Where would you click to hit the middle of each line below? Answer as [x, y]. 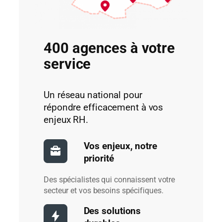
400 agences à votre [110, 48]
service [67, 64]
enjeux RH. [66, 120]
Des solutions [112, 211]
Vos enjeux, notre [120, 146]
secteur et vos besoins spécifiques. [104, 190]
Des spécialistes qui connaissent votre [110, 179]
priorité [99, 159]
